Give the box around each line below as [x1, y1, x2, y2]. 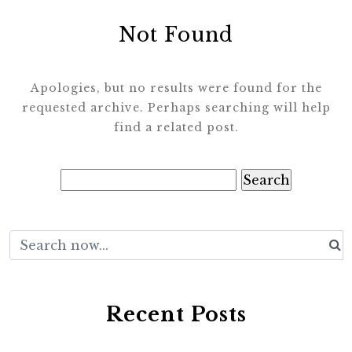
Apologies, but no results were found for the [30, 80, 322, 95]
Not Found [119, 22, 233, 47]
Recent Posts [105, 302, 247, 327]
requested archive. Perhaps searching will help [21, 100, 331, 115]
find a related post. [113, 119, 239, 134]
